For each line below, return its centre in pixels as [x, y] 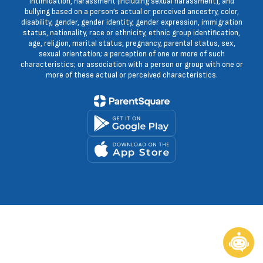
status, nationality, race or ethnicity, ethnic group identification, [131, 33]
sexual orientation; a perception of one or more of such [131, 54]
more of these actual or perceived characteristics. [131, 75]
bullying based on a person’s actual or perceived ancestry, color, [131, 12]
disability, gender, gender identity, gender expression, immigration [131, 22]
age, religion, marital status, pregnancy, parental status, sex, [131, 43]
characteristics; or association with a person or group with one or [131, 65]
